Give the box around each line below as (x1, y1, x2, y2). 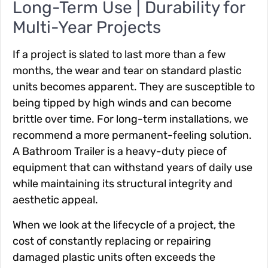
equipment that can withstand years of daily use (13, 161, 252, 175)
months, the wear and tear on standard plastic (13, 64, 242, 78)
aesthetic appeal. (13, 193, 98, 207)
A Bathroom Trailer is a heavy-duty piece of (13, 145, 227, 159)
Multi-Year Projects (13, 17, 161, 38)
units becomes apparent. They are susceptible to (13, 80, 255, 94)
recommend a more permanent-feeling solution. (13, 129, 252, 142)
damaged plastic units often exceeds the (13, 250, 215, 264)
